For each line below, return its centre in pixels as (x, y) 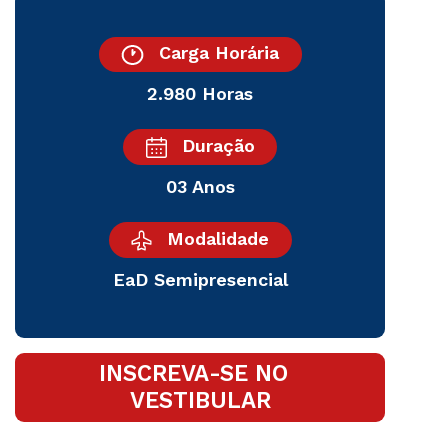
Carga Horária (219, 53)
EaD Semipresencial (200, 279)
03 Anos (200, 186)
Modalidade (218, 238)
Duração (218, 145)
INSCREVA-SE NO (200, 373)
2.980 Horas (200, 93)
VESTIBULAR (200, 400)
